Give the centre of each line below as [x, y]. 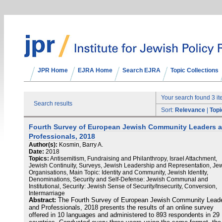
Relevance [190, 110]
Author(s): [43, 145]
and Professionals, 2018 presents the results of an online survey [121, 208]
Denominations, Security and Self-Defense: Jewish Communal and [118, 179]
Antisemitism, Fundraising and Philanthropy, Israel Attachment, [134, 159]
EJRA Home [95, 70]
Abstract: [42, 200]
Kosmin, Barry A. [81, 145]
